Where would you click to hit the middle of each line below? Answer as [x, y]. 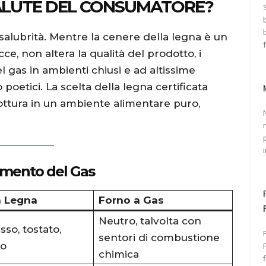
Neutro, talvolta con [150, 221]
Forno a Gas [131, 200]
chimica [119, 254]
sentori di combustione [159, 237]
